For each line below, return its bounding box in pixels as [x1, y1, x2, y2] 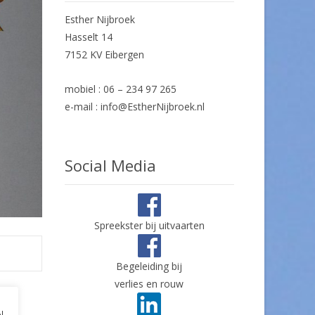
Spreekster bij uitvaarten [94, 219, 205, 232]
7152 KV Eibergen [65, 48, 144, 61]
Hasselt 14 [65, 30, 112, 44]
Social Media [65, 155, 156, 176]
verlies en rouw [115, 277, 184, 290]
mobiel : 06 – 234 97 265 [65, 82, 176, 96]
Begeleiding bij [116, 259, 183, 273]
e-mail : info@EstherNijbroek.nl [65, 100, 205, 113]
